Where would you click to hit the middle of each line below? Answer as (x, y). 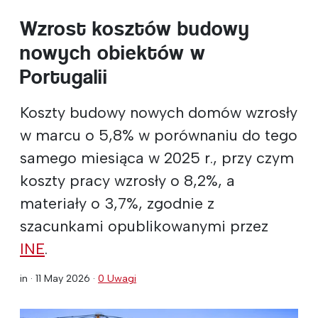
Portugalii (64, 77)
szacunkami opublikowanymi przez (144, 225)
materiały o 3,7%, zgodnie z (117, 203)
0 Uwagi (117, 278)
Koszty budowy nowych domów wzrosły (159, 112)
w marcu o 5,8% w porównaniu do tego (159, 135)
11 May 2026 (63, 278)
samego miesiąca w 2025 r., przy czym (157, 157)
